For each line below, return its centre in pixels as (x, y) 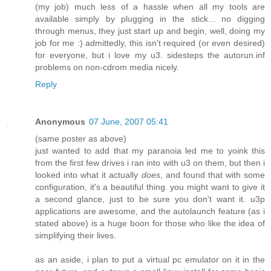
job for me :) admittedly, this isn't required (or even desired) (150, 43)
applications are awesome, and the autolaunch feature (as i (150, 211)
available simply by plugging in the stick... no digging (150, 19)
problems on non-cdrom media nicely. (107, 67)
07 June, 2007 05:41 (129, 122)
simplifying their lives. (76, 235)
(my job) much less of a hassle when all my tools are (150, 7)
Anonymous (60, 122)
